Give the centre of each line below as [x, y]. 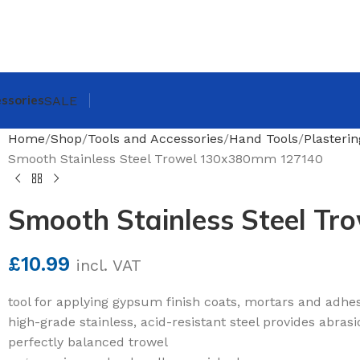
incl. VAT [109, 266]
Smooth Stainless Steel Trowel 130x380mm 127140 [166, 159]
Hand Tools [264, 139]
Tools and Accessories [155, 139]
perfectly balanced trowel [88, 342]
